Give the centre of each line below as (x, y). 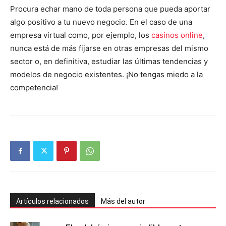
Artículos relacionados (52, 202)
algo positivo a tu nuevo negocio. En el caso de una (101, 22)
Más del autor (123, 202)
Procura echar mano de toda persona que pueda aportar (110, 9)
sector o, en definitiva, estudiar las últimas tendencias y (109, 62)
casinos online (177, 35)
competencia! (34, 88)
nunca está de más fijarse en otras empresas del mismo (109, 48)
